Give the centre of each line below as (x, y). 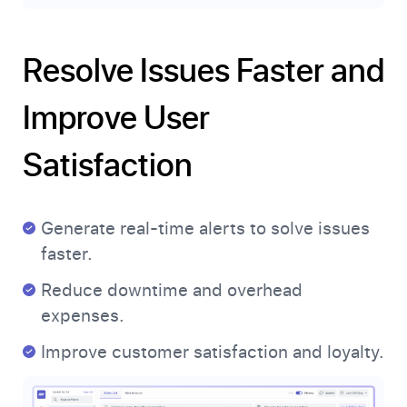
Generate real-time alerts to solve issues (205, 229)
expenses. (83, 316)
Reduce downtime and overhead (172, 291)
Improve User (116, 116)
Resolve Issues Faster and (203, 69)
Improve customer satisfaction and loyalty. (213, 352)
